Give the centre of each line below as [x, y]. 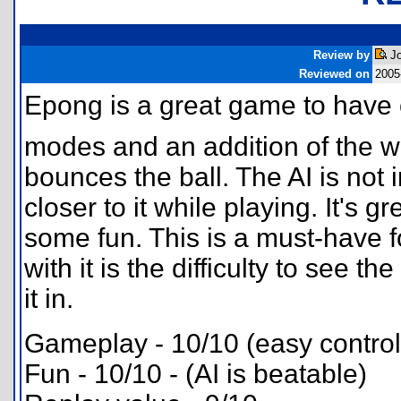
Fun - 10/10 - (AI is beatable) [196, 374]
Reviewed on [334, 74]
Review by [341, 55]
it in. [49, 299]
